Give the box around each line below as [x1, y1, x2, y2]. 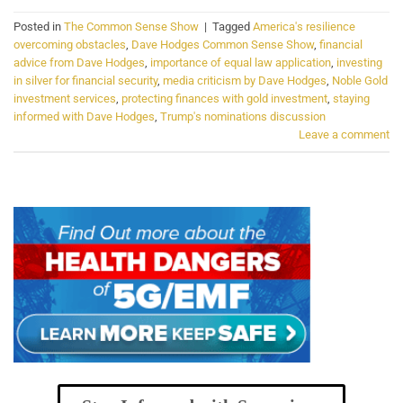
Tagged [212, 19, 253, 33]
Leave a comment [299, 127, 390, 141]
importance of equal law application [150, 55, 331, 69]
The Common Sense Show [64, 19, 199, 33]
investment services [13, 91, 116, 105]
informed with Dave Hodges [13, 109, 155, 123]
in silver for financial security [13, 73, 157, 87]
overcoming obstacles [13, 37, 126, 51]
